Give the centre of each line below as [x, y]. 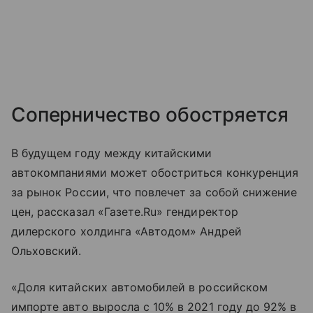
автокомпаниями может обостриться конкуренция [155, 172]
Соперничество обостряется [150, 114]
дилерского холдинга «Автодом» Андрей [126, 231]
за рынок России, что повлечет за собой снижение [154, 192]
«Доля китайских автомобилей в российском [139, 287]
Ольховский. [46, 250]
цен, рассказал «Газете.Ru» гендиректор [125, 211]
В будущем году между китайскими [112, 153]
